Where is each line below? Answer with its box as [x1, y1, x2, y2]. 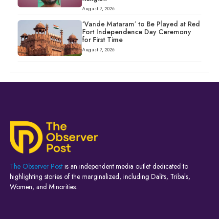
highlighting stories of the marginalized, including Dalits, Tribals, [10, 172, 190, 182]
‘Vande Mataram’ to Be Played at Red [82, 19, 200, 29]
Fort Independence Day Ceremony [82, 26, 191, 37]
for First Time [82, 34, 123, 44]
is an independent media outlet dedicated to [63, 161, 188, 172]
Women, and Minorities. [10, 182, 77, 192]
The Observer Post [10, 161, 63, 172]
